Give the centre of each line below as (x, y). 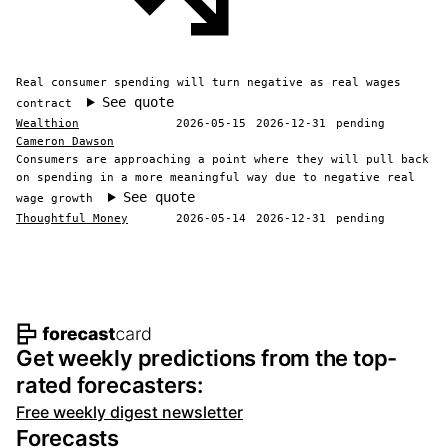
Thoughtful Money (72, 218)
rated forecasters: (110, 385)
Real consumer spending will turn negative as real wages (208, 82)
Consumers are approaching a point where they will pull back (222, 159)
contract (44, 103)
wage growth (54, 198)
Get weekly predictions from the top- (207, 358)
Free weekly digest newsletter (129, 412)
